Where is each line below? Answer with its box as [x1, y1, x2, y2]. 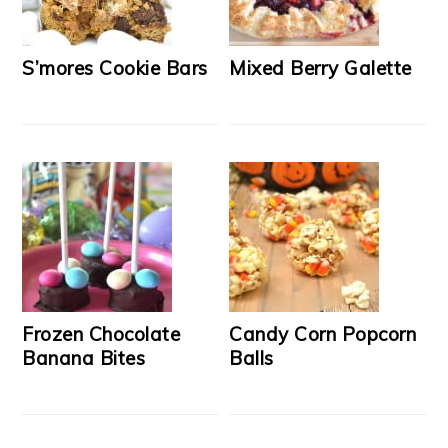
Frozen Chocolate [22, 322, 181, 346]
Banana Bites [22, 346, 146, 370]
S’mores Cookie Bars [22, 56, 208, 80]
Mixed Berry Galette [229, 56, 412, 80]
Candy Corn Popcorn [229, 322, 417, 346]
